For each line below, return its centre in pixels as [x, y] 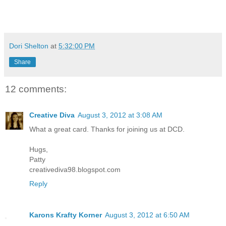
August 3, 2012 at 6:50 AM [147, 215]
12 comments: [36, 89]
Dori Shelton [29, 46]
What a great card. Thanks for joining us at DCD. [107, 129]
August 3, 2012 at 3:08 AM [120, 115]
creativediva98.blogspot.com [75, 170]
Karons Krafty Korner [66, 215]
